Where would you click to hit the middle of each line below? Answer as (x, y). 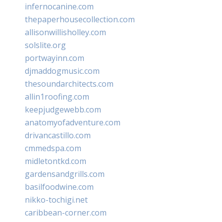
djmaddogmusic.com (62, 71)
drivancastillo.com (58, 135)
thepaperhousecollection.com (80, 19)
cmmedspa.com (53, 148)
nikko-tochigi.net (56, 199)
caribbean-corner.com (66, 212)
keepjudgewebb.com (63, 109)
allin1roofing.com (57, 96)
